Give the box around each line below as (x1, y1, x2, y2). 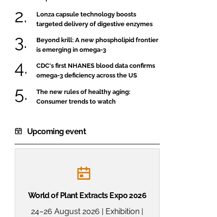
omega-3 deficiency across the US (36, 72, 137, 79)
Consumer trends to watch (36, 97, 116, 105)
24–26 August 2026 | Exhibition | (31, 206, 143, 216)
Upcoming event (27, 126, 86, 136)
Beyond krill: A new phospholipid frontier (36, 36, 158, 44)
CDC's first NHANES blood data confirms (36, 62, 155, 70)
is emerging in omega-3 (36, 46, 106, 53)
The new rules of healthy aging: (36, 88, 130, 95)
